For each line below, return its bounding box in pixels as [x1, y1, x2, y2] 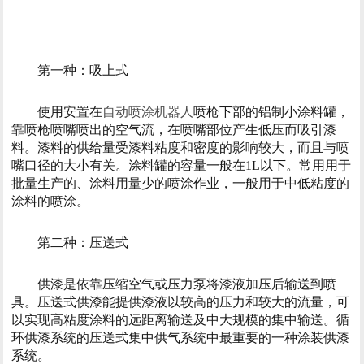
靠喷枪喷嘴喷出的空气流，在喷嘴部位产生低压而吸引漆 [11, 123, 336, 137]
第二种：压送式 [37, 235, 128, 249]
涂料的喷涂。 [11, 194, 89, 209]
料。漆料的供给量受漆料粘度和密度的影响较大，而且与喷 [11, 141, 349, 155]
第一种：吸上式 [37, 63, 128, 78]
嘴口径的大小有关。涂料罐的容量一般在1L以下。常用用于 [11, 158, 351, 173]
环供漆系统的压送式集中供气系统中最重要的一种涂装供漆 [11, 330, 349, 344]
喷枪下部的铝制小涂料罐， [193, 105, 349, 119]
